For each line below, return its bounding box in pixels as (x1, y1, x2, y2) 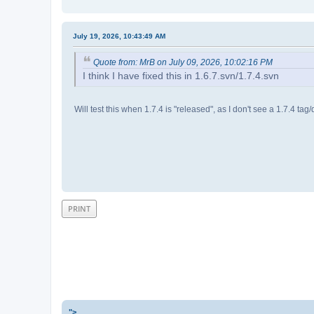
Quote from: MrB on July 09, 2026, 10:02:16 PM (93, 57, 273, 67)
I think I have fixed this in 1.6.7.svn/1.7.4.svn (83, 71, 279, 82)
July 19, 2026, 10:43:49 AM (73, 32, 165, 40)
